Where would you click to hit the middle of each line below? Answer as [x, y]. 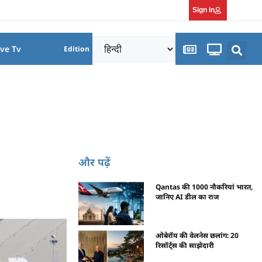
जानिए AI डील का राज [187, 196]
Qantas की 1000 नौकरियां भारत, [204, 187]
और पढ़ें [95, 162]
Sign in [203, 10]
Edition [77, 49]
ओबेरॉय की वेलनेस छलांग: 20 [197, 235]
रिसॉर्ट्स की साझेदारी [185, 245]
